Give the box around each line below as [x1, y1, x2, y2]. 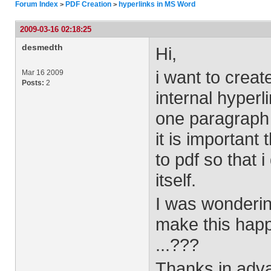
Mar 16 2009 [22, 68, 64, 77]
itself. [155, 170, 196, 190]
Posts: [22, 79, 44, 87]
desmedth [22, 42, 63, 52]
